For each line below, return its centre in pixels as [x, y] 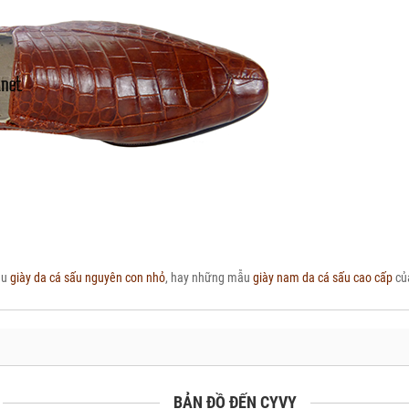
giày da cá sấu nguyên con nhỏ [86, 278]
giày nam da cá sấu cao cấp [322, 278]
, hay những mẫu [209, 278]
